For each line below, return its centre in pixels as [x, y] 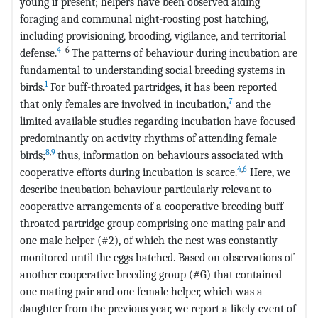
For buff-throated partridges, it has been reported [162, 87]
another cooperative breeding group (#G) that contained [151, 274]
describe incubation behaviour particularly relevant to [146, 189]
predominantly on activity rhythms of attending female [148, 138]
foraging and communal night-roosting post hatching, [144, 18]
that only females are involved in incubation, [124, 104]
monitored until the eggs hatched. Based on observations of [157, 257]
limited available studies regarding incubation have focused [158, 121]
